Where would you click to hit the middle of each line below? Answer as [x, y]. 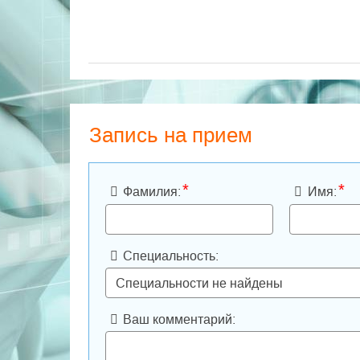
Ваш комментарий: [180, 319]
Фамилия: [152, 192]
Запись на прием [171, 135]
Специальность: [171, 256]
